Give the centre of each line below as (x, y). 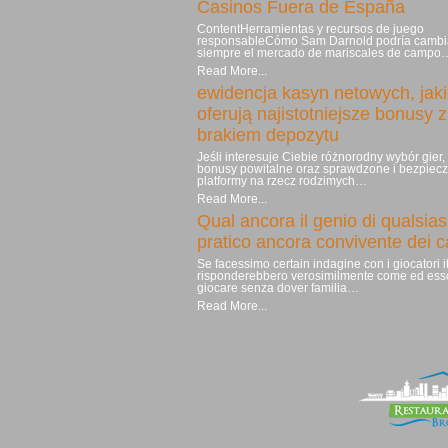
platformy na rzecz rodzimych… (282, 181)
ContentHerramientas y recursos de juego (310, 29)
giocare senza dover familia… (278, 288)
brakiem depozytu (268, 135)
